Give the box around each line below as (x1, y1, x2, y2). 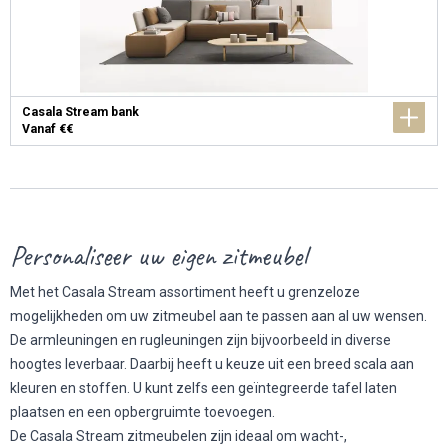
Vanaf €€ (21, 122, 73, 136)
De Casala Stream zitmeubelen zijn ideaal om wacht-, (10, 428, 347, 444)
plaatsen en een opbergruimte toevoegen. (10, 404, 275, 420)
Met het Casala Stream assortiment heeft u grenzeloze (10, 284, 360, 300)
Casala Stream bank (21, 105, 139, 119)
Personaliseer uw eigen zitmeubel (10, 238, 307, 273)
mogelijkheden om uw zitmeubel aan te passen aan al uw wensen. (10, 308, 427, 324)
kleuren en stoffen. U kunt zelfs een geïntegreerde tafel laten (10, 380, 397, 396)
